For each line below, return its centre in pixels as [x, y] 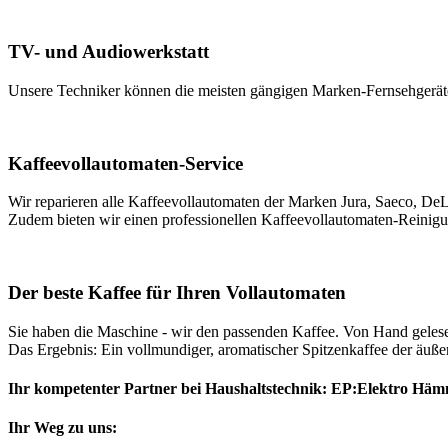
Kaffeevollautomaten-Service [125, 163]
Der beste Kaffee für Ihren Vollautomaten [177, 292]
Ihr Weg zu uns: [62, 428]
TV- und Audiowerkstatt [108, 52]
